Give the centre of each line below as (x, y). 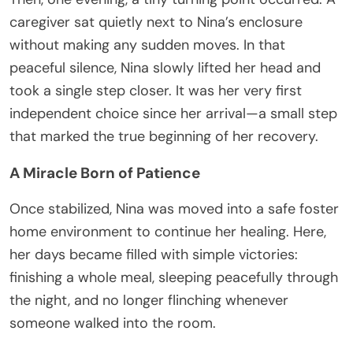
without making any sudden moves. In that (147, 45)
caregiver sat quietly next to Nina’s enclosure (156, 22)
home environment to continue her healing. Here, (168, 232)
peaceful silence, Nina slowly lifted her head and (165, 68)
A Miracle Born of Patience (105, 173)
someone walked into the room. (113, 323)
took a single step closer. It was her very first (156, 91)
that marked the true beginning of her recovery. (164, 137)
